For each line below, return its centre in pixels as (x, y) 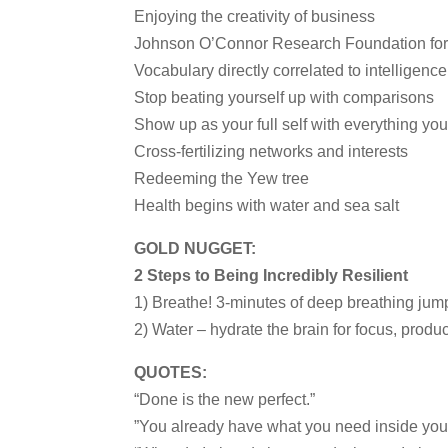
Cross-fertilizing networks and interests (271, 151)
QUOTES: (171, 372)
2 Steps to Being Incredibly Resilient (271, 275)
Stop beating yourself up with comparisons (284, 97)
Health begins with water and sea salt (267, 205)
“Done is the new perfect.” (225, 399)
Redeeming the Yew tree (222, 178)
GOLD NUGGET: (195, 248)
